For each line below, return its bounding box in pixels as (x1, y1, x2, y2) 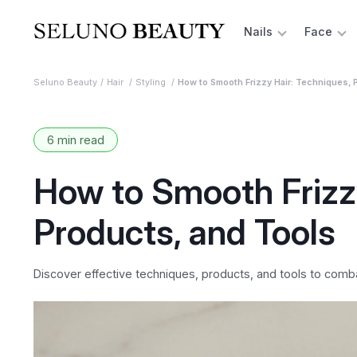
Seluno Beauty (33, 77, 97, 88)
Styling (135, 77, 168, 88)
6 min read (46, 133, 104, 147)
